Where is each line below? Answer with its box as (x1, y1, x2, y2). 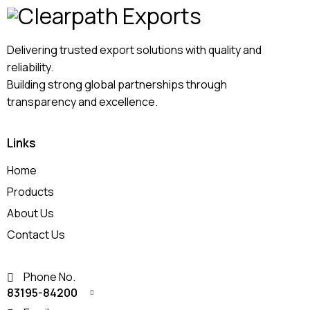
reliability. (7, 60, 53, 75)
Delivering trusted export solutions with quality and (7, 42, 262, 57)
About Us (7, 206, 54, 221)
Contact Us (7, 227, 65, 242)
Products (7, 184, 54, 199)
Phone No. (24, 269, 75, 284)
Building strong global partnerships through (7, 77, 227, 92)
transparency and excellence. (7, 94, 158, 109)
